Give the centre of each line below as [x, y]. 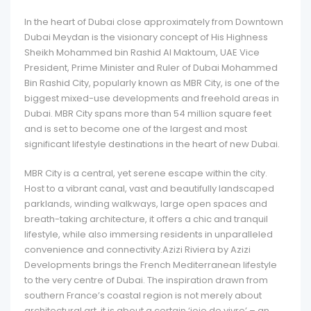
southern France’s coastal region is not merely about [143, 296]
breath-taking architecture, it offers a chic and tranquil [146, 219]
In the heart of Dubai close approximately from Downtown [154, 22]
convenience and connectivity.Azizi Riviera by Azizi [137, 250]
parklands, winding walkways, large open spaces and [146, 204]
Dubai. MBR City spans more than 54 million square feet [148, 114]
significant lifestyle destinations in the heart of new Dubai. [152, 144]
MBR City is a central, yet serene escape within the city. [146, 174]
